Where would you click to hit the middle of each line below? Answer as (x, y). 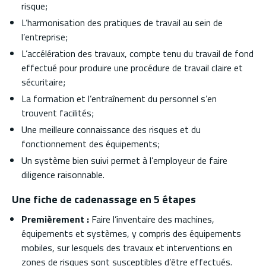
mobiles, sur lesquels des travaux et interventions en (127, 247)
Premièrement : (55, 219)
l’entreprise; (45, 37)
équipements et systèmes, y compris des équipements (131, 233)
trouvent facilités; (58, 113)
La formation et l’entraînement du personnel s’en (119, 98)
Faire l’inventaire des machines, (152, 219)
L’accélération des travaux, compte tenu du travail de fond (137, 53)
